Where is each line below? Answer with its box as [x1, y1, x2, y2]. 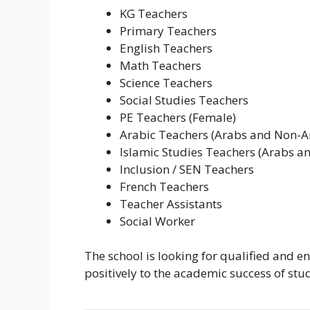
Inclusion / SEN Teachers [120, 161, 254, 177]
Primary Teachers [120, 22, 217, 39]
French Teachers [120, 178, 209, 194]
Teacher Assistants [120, 195, 222, 212]
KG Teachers [120, 5, 188, 21]
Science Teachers [120, 74, 212, 91]
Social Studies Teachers [120, 91, 248, 108]
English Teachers [120, 39, 212, 56]
